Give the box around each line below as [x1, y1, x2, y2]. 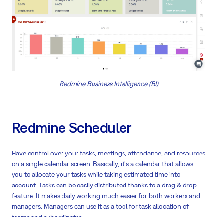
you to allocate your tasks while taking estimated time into [12, 170, 181, 179]
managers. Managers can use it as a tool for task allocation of [12, 202, 189, 211]
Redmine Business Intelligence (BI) [59, 80, 158, 88]
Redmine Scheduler [12, 119, 132, 136]
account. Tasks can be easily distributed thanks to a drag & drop [12, 181, 197, 189]
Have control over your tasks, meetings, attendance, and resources [12, 149, 205, 157]
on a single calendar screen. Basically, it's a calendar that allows [12, 160, 193, 168]
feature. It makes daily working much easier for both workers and [12, 192, 200, 200]
